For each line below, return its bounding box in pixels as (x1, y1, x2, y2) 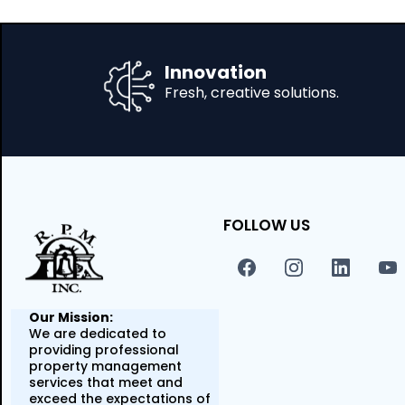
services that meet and (29, 373, 183, 392)
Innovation (164, 59, 267, 85)
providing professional (29, 341, 179, 360)
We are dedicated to (29, 325, 166, 344)
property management (29, 357, 182, 376)
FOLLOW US (222, 213, 310, 236)
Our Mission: (29, 308, 113, 327)
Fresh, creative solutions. (164, 81, 339, 103)
